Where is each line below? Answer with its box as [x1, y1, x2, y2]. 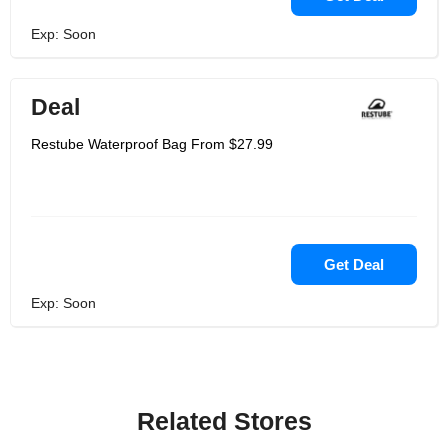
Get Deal [324, 256, 384, 273]
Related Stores [136, 407, 312, 435]
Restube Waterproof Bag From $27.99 [31, 136, 273, 152]
